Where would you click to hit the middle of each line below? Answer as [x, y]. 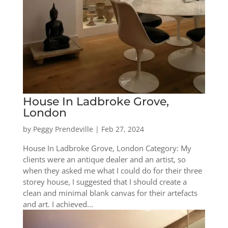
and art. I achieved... [58, 204]
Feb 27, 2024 [122, 129]
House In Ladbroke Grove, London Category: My [107, 148]
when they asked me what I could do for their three [112, 170]
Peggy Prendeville [63, 129]
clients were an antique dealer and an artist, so [104, 159]
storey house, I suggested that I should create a [105, 181]
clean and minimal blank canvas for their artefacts [110, 193]
